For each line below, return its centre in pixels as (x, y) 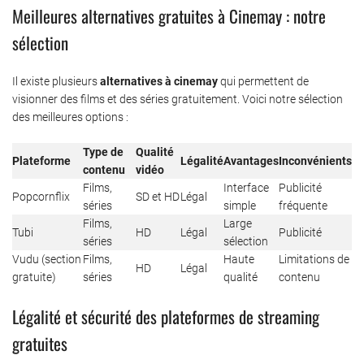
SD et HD (158, 196)
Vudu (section (47, 259)
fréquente (303, 205)
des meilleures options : (70, 117)
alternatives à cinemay (159, 81)
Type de (103, 152)
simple (240, 205)
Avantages (251, 160)
